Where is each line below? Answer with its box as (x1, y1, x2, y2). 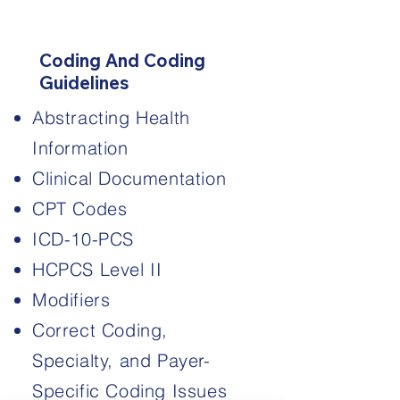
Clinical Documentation (32, 167, 227, 189)
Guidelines (39, 71, 129, 94)
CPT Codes (32, 197, 128, 220)
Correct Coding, (32, 319, 168, 341)
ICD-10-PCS (32, 228, 134, 250)
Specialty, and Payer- (32, 349, 211, 371)
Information (32, 137, 129, 159)
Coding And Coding (39, 49, 205, 71)
